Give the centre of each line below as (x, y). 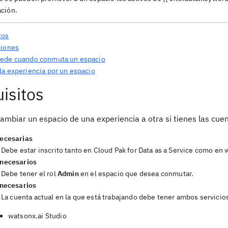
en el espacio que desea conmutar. (136, 174)
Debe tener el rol (29, 174)
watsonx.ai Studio (37, 216)
